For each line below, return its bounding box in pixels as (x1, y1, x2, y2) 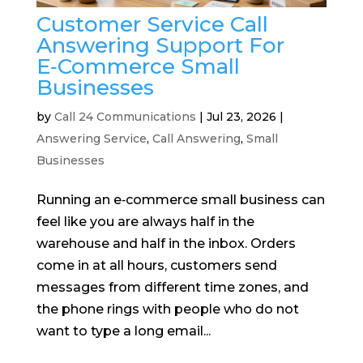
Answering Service (36, 131, 147, 147)
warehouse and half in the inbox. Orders (36, 236, 296, 252)
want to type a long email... (36, 323, 211, 340)
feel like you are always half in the (36, 214, 254, 230)
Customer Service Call (36, 11, 268, 38)
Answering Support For (36, 32, 284, 59)
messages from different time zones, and (36, 280, 309, 296)
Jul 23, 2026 (206, 109, 276, 125)
